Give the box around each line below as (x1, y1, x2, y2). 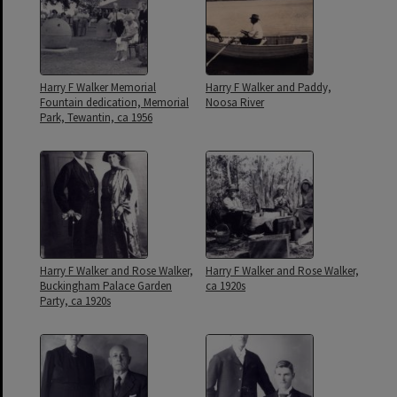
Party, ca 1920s (40, 293, 111, 309)
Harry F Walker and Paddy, (206, 80, 331, 96)
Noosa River (206, 95, 264, 111)
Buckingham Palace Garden (40, 278, 172, 294)
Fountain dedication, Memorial (40, 95, 189, 111)
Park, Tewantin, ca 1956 (40, 110, 152, 126)
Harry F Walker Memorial (40, 80, 156, 96)
